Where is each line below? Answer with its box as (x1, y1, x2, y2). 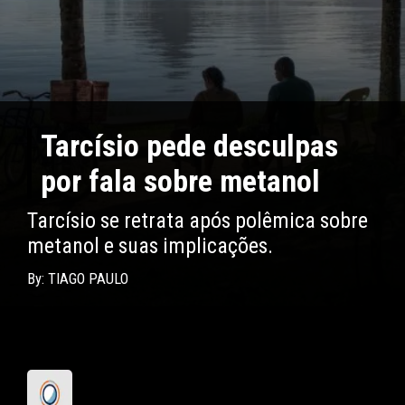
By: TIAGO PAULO (27, 270, 128, 288)
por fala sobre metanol (41, 164, 320, 200)
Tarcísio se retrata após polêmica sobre (27, 208, 368, 234)
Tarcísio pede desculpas (41, 128, 338, 165)
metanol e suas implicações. (27, 233, 273, 259)
